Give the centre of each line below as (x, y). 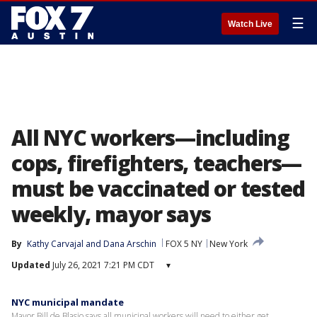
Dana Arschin (130, 244)
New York (229, 244)
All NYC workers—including (150, 138)
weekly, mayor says (111, 214)
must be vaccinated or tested (158, 189)
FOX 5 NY (184, 244)
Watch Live (250, 24)
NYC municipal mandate (68, 302)
